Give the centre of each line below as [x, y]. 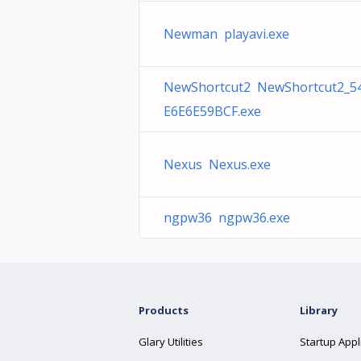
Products [164, 310]
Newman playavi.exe [226, 34]
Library [319, 310]
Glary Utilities [171, 342]
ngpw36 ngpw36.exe [227, 218]
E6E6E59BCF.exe [212, 111]
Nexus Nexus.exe [217, 164]
